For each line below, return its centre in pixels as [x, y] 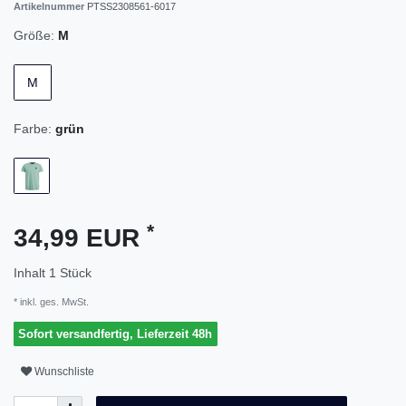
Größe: [34, 36]
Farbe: [33, 129]
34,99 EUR [80, 238]
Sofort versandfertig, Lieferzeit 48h [116, 334]
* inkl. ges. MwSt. [51, 302]
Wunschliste [64, 371]
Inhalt [31, 273]
